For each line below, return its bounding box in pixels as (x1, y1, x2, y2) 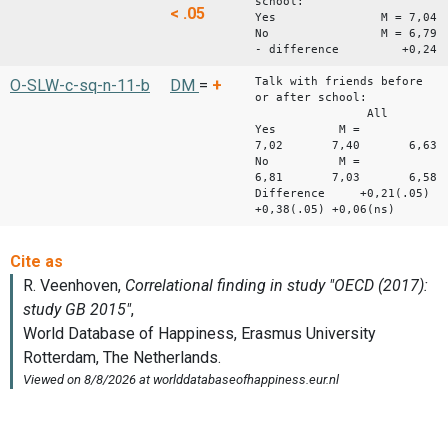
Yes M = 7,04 (255, 10, 437, 24)
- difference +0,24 (255, 42, 437, 56)
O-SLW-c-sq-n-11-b (10, 75, 150, 95)
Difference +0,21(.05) (255, 186, 430, 200)
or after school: (255, 90, 367, 104)
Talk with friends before (255, 74, 423, 88)
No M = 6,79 (255, 26, 437, 40)
